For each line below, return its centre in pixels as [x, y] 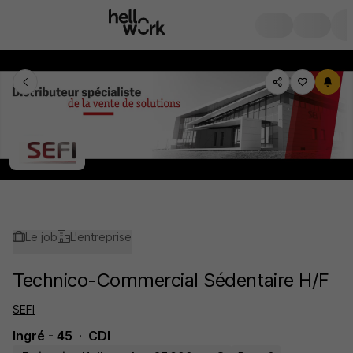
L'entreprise [101, 237]
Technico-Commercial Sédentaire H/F [171, 280]
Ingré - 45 [43, 336]
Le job [41, 237]
